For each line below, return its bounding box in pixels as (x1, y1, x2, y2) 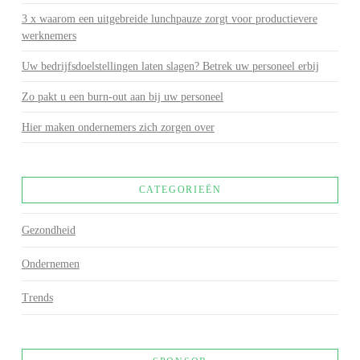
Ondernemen (21, 258, 80, 271)
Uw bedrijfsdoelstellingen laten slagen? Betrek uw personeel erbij (21, 59, 319, 72)
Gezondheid (21, 224, 76, 237)
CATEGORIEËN (138, 183, 222, 195)
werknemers (21, 29, 76, 42)
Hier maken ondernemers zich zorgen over (21, 121, 215, 133)
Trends (21, 292, 53, 305)
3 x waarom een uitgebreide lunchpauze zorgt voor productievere (21, 12, 317, 25)
